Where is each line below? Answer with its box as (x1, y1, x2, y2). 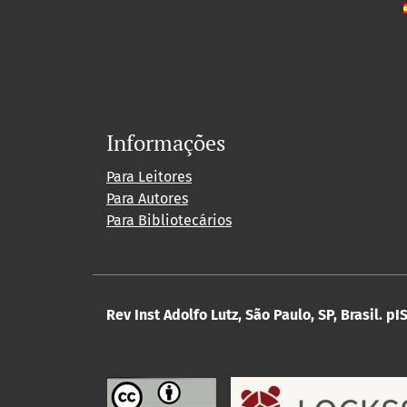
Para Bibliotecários (106, 211, 232, 229)
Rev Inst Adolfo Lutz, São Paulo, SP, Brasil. (106, 305, 382, 323)
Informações (106, 127, 225, 157)
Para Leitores (106, 167, 192, 185)
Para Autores (106, 189, 188, 207)
